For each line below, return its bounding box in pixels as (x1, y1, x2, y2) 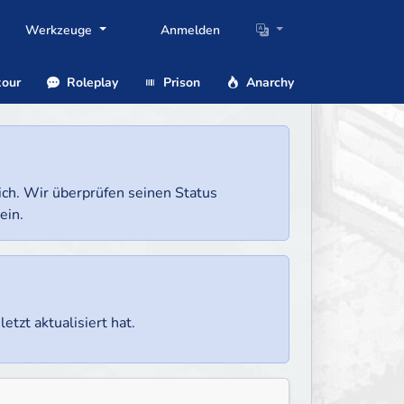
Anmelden (161, 22, 221, 40)
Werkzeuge (25, 22, 96, 40)
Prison (160, 73, 201, 91)
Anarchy (242, 73, 294, 91)
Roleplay (62, 73, 118, 91)
